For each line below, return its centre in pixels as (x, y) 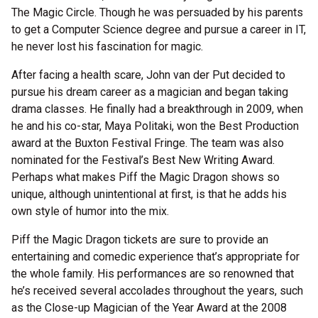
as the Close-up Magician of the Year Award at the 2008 (149, 308)
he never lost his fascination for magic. (107, 47)
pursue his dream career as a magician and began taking (150, 92)
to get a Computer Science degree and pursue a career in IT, (159, 30)
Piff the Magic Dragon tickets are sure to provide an (140, 240)
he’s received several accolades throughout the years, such (157, 291)
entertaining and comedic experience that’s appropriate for (155, 257)
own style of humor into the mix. (92, 212)
